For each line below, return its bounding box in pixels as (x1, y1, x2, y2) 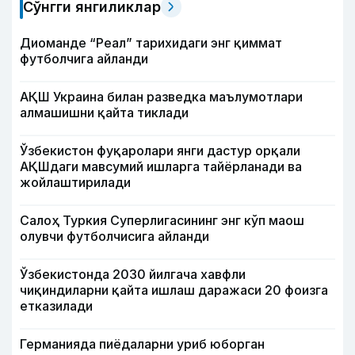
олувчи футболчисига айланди (20, 227, 209, 244)
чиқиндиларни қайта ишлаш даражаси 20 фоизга (20, 281, 328, 298)
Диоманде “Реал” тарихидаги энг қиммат (20, 34, 282, 51)
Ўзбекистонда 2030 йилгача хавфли (20, 265, 246, 282)
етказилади (20, 297, 93, 314)
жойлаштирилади (20, 174, 131, 190)
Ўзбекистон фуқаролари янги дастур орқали (20, 142, 300, 158)
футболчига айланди (20, 50, 148, 67)
